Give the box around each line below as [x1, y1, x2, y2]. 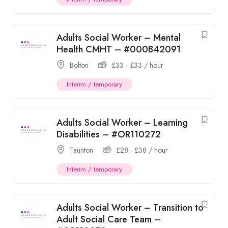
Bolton [70, 60, 89, 70]
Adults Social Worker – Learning [56, 116, 188, 129]
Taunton [70, 145, 93, 155]
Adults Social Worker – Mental [56, 31, 181, 44]
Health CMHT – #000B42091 [56, 43, 181, 56]
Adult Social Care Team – [56, 213, 161, 226]
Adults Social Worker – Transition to [56, 201, 204, 214]
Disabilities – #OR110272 [56, 128, 161, 141]
